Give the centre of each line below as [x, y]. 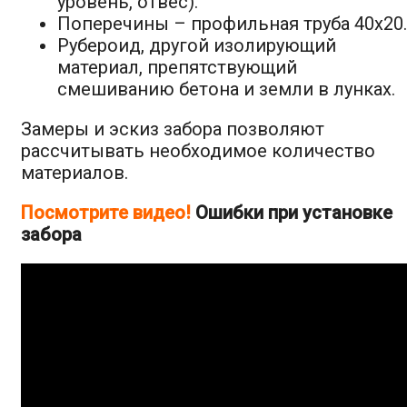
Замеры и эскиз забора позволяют [173, 129]
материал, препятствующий [177, 67]
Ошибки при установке [292, 212]
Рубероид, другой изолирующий [197, 45]
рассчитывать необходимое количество [198, 150]
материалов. [74, 172]
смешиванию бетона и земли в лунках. [226, 89]
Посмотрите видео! [106, 212]
